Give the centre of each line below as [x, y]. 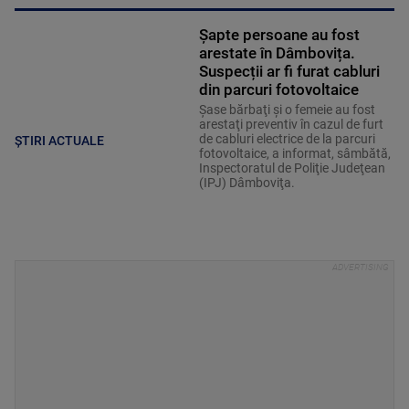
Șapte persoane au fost [279, 35]
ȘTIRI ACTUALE [59, 140]
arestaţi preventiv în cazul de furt [291, 125]
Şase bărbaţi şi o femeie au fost [287, 110]
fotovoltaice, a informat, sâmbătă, [294, 154]
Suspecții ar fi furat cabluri [289, 72]
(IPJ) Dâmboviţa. [246, 183]
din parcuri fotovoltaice [278, 90]
